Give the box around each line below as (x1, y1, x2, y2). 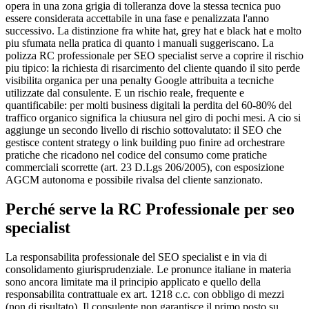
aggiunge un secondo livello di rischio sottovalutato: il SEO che (6, 123, 281, 136)
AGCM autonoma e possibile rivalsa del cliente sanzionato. (6, 173, 263, 186)
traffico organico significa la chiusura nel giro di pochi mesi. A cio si (6, 111, 301, 123)
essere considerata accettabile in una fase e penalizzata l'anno (6, 12, 269, 24)
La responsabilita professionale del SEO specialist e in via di (6, 250, 267, 263)
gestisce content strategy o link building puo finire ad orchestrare (6, 136, 285, 148)
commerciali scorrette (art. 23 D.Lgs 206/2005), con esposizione (6, 161, 284, 173)
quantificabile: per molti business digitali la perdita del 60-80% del (6, 99, 292, 111)
